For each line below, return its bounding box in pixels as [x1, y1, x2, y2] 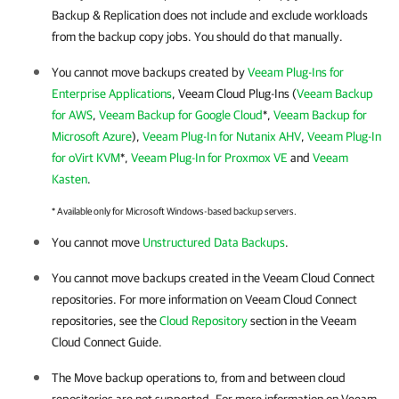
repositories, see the [52, 313, 159, 328]
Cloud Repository [159, 313, 248, 328]
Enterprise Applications [52, 86, 172, 101]
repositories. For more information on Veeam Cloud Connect [52, 292, 357, 306]
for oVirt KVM [52, 151, 120, 165]
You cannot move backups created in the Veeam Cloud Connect [52, 271, 375, 285]
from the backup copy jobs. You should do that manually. [52, 29, 343, 44]
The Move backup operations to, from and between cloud [52, 370, 346, 385]
